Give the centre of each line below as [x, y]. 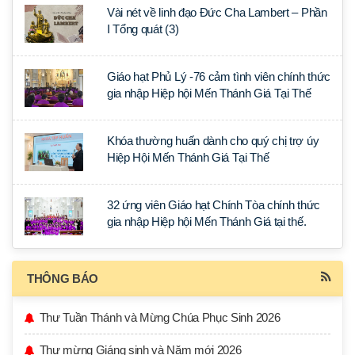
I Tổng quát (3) [143, 29]
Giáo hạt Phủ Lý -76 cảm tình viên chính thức [219, 76]
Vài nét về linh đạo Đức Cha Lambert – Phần [217, 12]
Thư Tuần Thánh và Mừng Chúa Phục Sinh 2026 [160, 317]
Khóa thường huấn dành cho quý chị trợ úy [213, 141]
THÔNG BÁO [63, 279]
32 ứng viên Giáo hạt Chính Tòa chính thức [214, 205]
